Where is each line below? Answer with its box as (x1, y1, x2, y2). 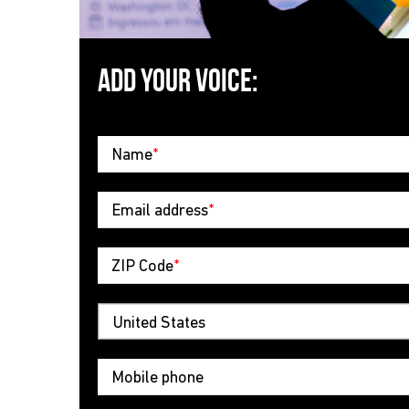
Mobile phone (111, 370, 204, 388)
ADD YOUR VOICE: (98, 63, 258, 99)
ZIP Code (111, 258, 173, 277)
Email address (111, 203, 208, 221)
